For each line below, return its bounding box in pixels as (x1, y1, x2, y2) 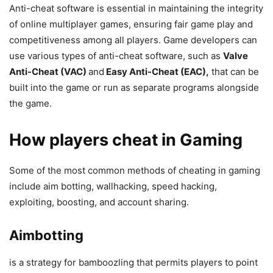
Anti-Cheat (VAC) (9, 65, 88, 77)
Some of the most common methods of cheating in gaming (9, 164, 260, 176)
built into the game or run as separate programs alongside (9, 81, 259, 93)
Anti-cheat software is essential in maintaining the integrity (9, 2, 263, 14)
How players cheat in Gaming (9, 129, 243, 150)
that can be (209, 65, 259, 77)
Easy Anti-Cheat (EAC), (104, 65, 209, 77)
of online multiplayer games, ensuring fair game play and (9, 18, 253, 30)
